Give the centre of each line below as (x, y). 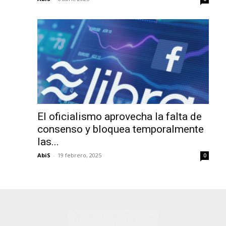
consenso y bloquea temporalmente (121, 129)
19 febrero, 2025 (79, 155)
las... (48, 142)
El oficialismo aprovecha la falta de (120, 116)
